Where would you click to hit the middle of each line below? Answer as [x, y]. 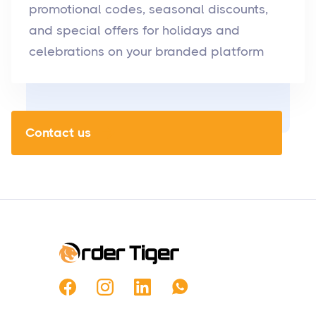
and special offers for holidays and [134, 31]
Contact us [58, 133]
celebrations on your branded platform [146, 52]
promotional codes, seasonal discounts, [148, 10]
